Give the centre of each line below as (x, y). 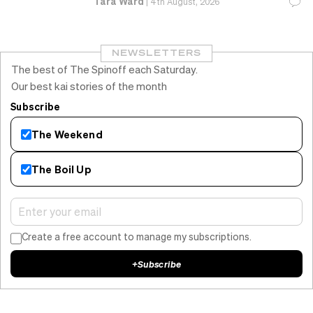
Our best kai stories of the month (89, 86)
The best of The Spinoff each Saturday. (104, 70)
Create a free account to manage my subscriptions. (137, 236)
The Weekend (67, 134)
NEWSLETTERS (156, 53)
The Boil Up (61, 169)
